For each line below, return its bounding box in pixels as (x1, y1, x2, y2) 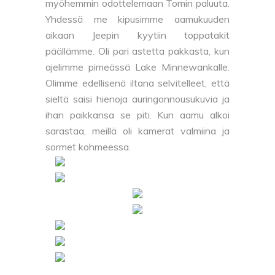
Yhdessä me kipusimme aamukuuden (45, 13, 230, 26)
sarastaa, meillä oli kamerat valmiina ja (45, 125, 230, 137)
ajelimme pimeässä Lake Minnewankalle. (45, 61, 230, 74)
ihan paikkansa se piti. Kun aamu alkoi (45, 109, 230, 122)
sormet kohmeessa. (45, 141, 131, 153)
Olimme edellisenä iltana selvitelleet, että (45, 77, 230, 90)
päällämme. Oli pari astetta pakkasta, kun (45, 45, 230, 58)
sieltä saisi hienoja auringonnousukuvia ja (45, 93, 230, 106)
